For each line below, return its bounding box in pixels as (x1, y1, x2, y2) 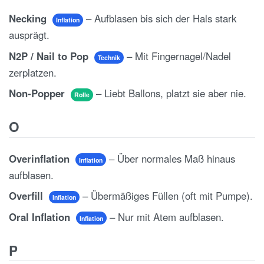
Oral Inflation (9, 209, 73, 224)
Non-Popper (9, 86, 68, 101)
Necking (9, 11, 49, 26)
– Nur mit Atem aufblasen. (106, 209, 224, 224)
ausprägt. (9, 28, 49, 42)
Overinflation (9, 151, 72, 166)
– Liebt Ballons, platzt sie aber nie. (93, 86, 246, 101)
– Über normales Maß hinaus (105, 151, 235, 166)
